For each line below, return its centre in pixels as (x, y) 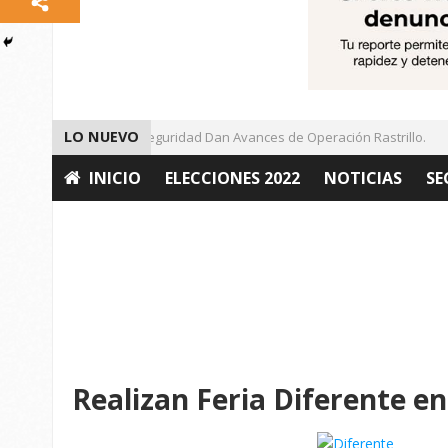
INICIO (115, 178)
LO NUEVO (101, 137)
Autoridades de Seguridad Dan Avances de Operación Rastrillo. (214, 137)
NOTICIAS (363, 178)
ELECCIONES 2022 (232, 178)
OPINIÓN (100, 224)
